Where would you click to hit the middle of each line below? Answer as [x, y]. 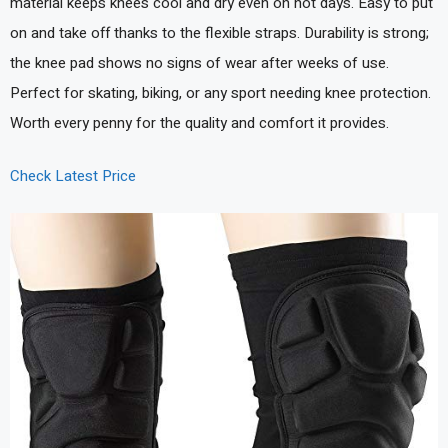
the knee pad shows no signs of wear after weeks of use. [199, 63]
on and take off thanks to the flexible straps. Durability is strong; [219, 33]
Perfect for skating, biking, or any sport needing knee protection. [220, 93]
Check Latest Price [73, 175]
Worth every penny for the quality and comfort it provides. [199, 123]
